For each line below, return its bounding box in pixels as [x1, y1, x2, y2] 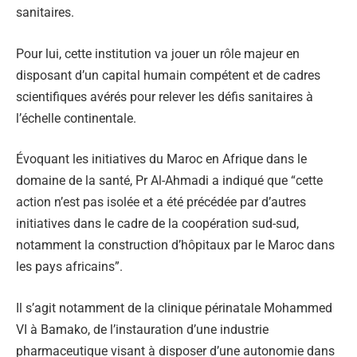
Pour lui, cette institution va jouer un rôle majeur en [16, 45, 300, 61]
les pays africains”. [16, 259, 123, 275]
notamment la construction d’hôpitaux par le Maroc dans [16, 237, 335, 253]
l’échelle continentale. [16, 110, 136, 126]
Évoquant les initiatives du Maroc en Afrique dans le [16, 151, 307, 167]
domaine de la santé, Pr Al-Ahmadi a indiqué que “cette [16, 173, 323, 189]
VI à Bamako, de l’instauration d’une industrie [16, 322, 269, 338]
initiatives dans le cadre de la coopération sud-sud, [16, 216, 299, 232]
